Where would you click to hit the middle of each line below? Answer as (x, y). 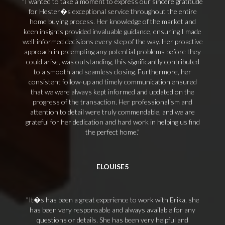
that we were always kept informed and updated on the (113, 92)
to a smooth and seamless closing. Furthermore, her (113, 72)
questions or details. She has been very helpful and (113, 220)
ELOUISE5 (113, 166)
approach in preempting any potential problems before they (113, 51)
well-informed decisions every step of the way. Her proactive (113, 41)
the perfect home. (111, 132)
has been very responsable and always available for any (113, 210)
